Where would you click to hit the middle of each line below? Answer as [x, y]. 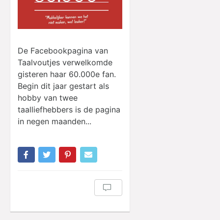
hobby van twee [47, 97]
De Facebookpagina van [63, 50]
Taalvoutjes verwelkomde [65, 62]
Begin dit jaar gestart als [63, 86]
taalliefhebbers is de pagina [69, 109]
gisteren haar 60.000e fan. [67, 74]
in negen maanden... [54, 121]
